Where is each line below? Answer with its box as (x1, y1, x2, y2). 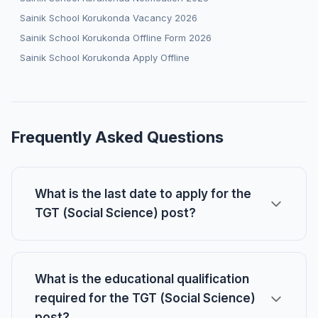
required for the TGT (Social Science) (35, 291, 256, 305)
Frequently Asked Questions (11, 128, 224, 146)
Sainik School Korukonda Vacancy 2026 (20, 12, 197, 23)
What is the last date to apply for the (35, 187, 251, 201)
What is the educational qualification (35, 272, 249, 286)
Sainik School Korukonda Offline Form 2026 (20, 32, 212, 43)
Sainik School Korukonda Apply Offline (20, 52, 190, 63)
